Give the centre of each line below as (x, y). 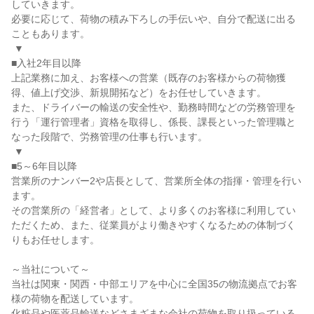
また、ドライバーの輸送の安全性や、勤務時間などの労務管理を (153, 107)
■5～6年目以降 (44, 166)
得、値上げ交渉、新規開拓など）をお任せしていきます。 (139, 93)
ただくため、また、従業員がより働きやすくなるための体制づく (153, 225)
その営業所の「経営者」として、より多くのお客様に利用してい (153, 210)
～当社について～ (50, 269)
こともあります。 (50, 34)
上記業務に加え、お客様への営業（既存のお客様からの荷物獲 (149, 78)
